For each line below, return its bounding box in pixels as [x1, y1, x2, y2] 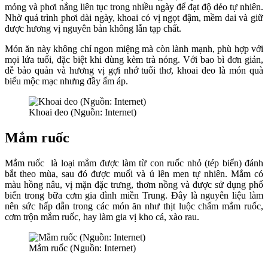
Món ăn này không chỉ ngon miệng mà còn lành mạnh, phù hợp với [5, 44, 263, 54]
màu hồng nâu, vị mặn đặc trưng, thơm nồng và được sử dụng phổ [5, 179, 263, 190]
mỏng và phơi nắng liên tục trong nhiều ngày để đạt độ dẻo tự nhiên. [5, 2, 263, 13]
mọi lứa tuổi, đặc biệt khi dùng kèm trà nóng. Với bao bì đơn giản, [5, 54, 263, 65]
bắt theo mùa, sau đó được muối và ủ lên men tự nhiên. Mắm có [5, 169, 263, 179]
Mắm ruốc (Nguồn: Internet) [29, 243, 136, 254]
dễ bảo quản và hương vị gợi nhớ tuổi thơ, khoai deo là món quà [5, 65, 263, 76]
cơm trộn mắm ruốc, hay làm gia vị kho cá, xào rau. [5, 212, 202, 223]
